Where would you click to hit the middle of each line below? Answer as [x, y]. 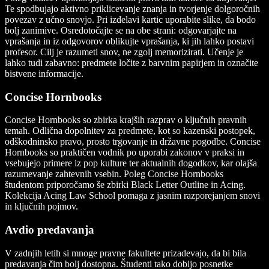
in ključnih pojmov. [41, 207]
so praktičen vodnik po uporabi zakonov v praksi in [146, 153]
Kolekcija [24, 196]
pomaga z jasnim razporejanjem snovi [188, 196]
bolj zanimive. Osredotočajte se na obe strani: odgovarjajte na [121, 31]
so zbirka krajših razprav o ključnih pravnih [164, 120]
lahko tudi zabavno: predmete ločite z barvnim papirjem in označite [131, 63]
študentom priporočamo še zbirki [68, 185]
